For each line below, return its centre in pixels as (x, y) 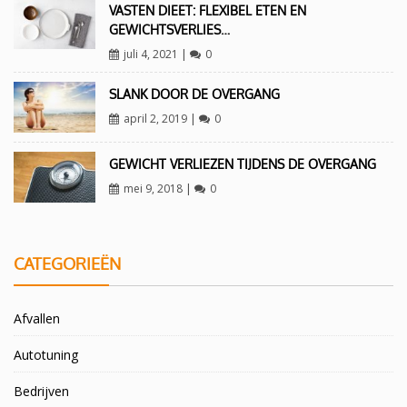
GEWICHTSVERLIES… (169, 30)
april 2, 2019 (155, 119)
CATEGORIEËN (67, 263)
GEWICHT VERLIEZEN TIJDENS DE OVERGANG (242, 164)
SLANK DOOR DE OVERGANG (194, 94)
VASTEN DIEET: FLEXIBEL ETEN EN (207, 10)
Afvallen (37, 318)
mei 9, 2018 (153, 188)
